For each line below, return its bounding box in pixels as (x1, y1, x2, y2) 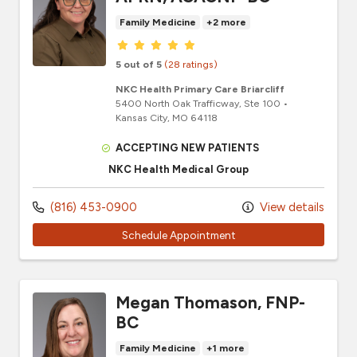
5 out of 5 (116, 57, 162, 70)
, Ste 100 (239, 96, 280, 109)
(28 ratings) (164, 57, 218, 70)
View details (257, 199, 324, 214)
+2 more (206, 16, 246, 28)
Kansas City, (116, 111, 172, 124)
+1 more (206, 343, 245, 355)
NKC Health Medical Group (108, 163, 249, 175)
